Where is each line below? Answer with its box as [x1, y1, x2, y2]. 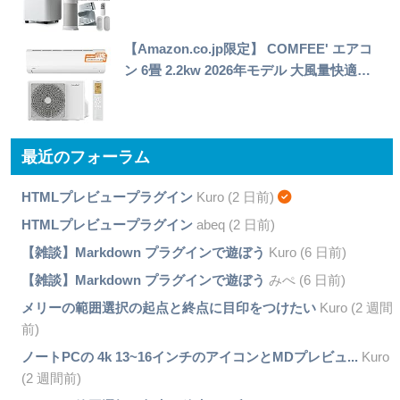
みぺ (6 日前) [264, 271, 346, 287]
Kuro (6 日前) [264, 244, 346, 260]
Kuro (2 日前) [192, 188, 278, 204]
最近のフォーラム [21, 147, 151, 167]
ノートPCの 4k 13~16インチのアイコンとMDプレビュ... [21, 348, 358, 364]
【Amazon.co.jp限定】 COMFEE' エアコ [124, 40, 373, 56]
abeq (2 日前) [192, 216, 275, 232]
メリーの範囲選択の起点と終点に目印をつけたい [21, 299, 316, 315]
